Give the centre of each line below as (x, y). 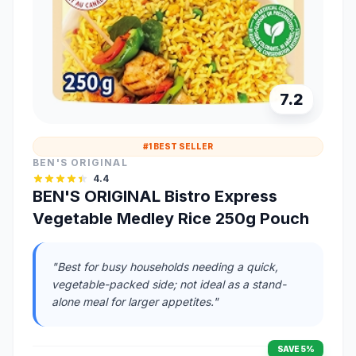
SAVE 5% (295, 348)
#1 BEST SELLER (178, 146)
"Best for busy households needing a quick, (165, 266)
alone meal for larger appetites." (135, 301)
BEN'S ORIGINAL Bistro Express (155, 196)
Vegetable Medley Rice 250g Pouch (171, 218)
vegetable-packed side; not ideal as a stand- (169, 284)
